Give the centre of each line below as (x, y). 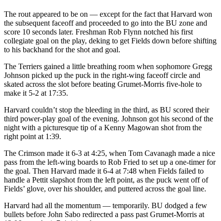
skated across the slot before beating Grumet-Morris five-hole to (103, 84)
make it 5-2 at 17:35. (36, 93)
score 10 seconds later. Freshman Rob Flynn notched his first (98, 32)
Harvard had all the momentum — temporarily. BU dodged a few (106, 206)
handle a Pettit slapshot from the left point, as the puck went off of (106, 180)
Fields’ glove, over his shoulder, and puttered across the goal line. (105, 189)
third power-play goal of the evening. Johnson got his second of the (109, 119)
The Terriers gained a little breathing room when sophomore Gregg (108, 67)
